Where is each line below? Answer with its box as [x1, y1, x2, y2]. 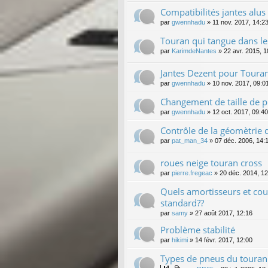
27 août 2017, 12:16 [195, 209, 252, 217]
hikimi [172, 236, 188, 244]
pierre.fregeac [172, 169, 212, 177]
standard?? [160, 197, 204, 209]
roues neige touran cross [160, 157, 262, 169]
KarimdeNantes [172, 47, 217, 55]
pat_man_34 [172, 137, 208, 145]
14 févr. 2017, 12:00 [195, 236, 252, 244]
